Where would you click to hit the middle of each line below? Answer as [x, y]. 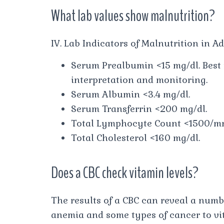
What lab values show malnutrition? [133, 15]
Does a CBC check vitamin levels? [125, 172]
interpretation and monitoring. [139, 79]
